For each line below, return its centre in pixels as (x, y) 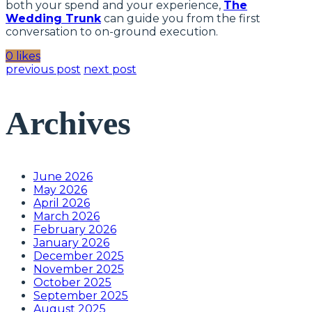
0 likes (23, 56)
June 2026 (63, 176)
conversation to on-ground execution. (112, 32)
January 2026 (71, 242)
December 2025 (79, 256)
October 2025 (72, 282)
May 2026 (60, 189)
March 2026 (67, 216)
